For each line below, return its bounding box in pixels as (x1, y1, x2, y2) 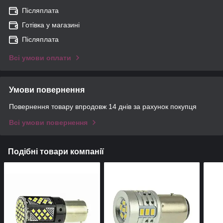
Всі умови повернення (9, 118, 88, 127)
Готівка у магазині (22, 21, 80, 29)
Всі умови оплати (9, 54, 71, 62)
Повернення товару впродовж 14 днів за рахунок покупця (9, 103, 197, 111)
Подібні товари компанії (8, 147, 104, 156)
